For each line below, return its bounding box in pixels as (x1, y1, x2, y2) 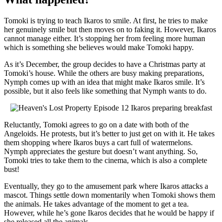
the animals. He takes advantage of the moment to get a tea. (4, 199, 189, 208)
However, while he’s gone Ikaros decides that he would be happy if (4, 208, 214, 217)
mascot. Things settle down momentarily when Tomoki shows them (4, 190, 215, 199)
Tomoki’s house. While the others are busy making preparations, (4, 68, 204, 77)
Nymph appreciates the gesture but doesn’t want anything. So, (4, 147, 198, 156)
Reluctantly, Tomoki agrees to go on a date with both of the (4, 120, 189, 129)
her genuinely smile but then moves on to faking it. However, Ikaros (4, 25, 216, 34)
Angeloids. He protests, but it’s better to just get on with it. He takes (4, 129, 215, 138)
